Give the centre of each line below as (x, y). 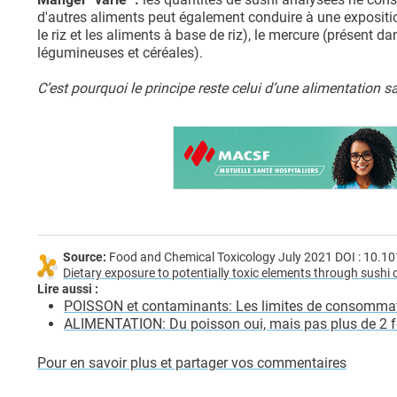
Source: (85, 258)
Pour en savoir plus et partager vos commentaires (192, 363)
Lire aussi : (68, 290)
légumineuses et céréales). (120, 53)
